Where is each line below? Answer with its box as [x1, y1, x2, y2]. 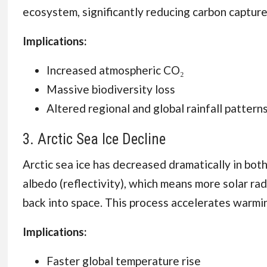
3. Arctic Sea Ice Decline [22, 131, 166, 148]
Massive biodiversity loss [46, 82, 175, 96]
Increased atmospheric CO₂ [46, 63, 184, 77]
